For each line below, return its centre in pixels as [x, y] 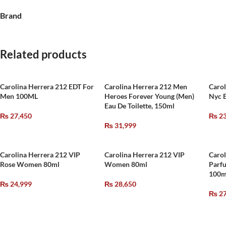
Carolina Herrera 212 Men [146, 87]
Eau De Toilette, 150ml [139, 106]
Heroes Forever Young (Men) [149, 96]
